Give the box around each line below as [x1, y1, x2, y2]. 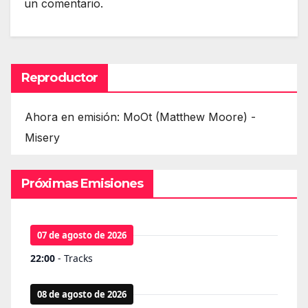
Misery [25, 130, 60, 144]
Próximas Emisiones [21, 175, 143, 191]
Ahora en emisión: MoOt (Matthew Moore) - [25, 109, 256, 124]
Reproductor [21, 69, 98, 85]
